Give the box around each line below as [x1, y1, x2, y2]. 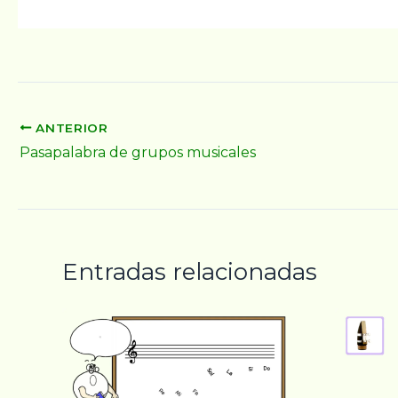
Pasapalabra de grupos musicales [20, 144, 256, 162]
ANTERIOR [31, 120, 108, 135]
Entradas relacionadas [62, 258, 317, 287]
